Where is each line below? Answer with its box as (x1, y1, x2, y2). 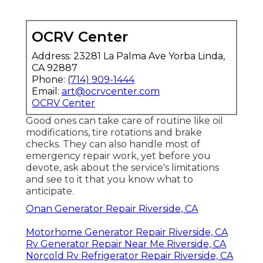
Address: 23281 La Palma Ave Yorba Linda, (32, 50, 225, 62)
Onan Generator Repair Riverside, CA (26, 203, 198, 214)
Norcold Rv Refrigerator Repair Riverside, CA (26, 249, 233, 261)
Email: (32, 85, 62, 97)
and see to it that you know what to (26, 173, 193, 185)
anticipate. (26, 185, 74, 197)
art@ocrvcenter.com (62, 85, 160, 97)
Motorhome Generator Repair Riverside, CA (26, 226, 228, 238)
